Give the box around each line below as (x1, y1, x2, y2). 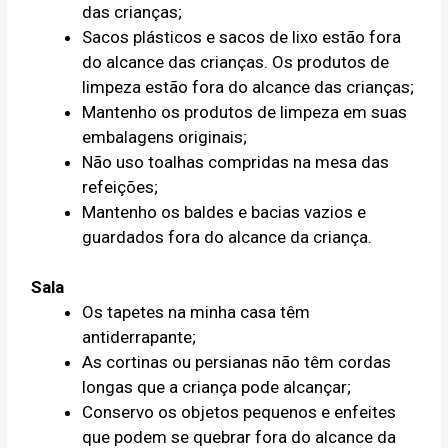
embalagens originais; (82, 126, 248, 147)
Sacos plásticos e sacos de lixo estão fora (82, 26, 402, 47)
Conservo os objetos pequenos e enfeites (82, 402, 397, 423)
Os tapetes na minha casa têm (82, 302, 311, 323)
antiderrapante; (82, 327, 197, 348)
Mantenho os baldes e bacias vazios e (82, 201, 367, 222)
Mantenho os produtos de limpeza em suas (82, 101, 408, 122)
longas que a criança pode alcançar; (82, 377, 352, 398)
